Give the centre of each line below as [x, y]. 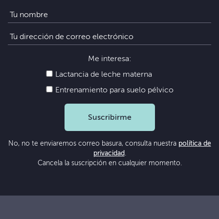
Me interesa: [109, 59]
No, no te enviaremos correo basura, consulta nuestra [93, 143]
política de [195, 143]
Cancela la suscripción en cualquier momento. [109, 163]
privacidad [109, 153]
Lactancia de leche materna [103, 74]
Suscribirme [109, 117]
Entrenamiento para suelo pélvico [113, 90]
